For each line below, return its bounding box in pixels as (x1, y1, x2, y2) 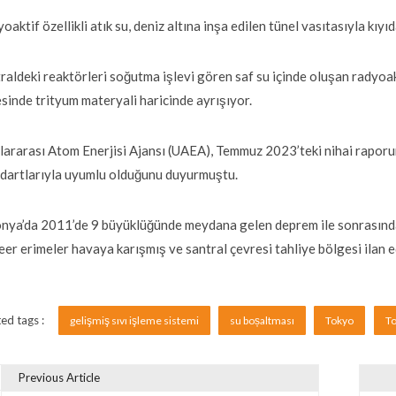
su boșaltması (230, 313, 295, 327)
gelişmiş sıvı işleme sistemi (69, 313, 199, 327)
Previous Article (19, 369, 101, 385)
